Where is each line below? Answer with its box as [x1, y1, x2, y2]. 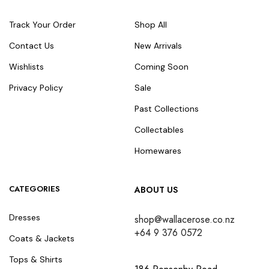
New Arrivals [134, 40, 182, 52]
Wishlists [9, 61, 44, 73]
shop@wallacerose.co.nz [134, 213, 235, 227]
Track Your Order [9, 19, 76, 31]
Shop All [134, 19, 167, 31]
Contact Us [9, 40, 54, 52]
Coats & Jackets [9, 233, 74, 244]
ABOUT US [134, 184, 178, 196]
